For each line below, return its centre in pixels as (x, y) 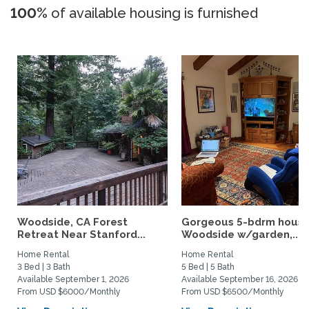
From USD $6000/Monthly (69, 292)
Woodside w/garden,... (241, 235)
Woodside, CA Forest (72, 222)
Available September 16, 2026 (240, 279)
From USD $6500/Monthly (233, 292)
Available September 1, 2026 (73, 279)
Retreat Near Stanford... (81, 235)
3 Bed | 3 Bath (44, 267)
